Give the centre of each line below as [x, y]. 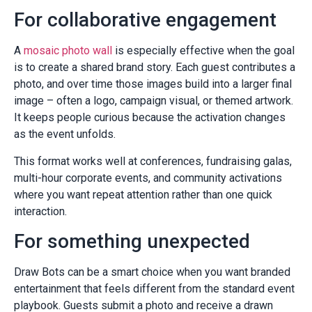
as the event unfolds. [65, 134]
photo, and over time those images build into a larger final [153, 84]
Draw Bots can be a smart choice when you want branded [152, 272]
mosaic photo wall [68, 51]
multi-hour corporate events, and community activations [148, 178]
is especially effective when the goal [203, 51]
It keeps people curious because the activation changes [150, 118]
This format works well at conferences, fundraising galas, [153, 161]
